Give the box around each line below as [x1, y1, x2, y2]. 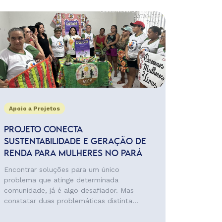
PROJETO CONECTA [3, 126, 83, 134]
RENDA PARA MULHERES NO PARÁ [3, 150, 145, 158]
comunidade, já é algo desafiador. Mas [3, 186, 134, 194]
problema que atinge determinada [3, 176, 118, 184]
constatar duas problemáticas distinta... [3, 197, 138, 205]
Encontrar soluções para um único [3, 166, 119, 173]
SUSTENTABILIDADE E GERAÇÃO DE [3, 138, 146, 146]
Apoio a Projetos [8, 105, 60, 112]
